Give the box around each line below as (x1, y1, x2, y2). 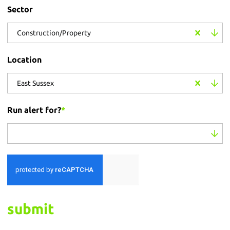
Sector (7, 4, 33, 14)
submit (7, 200, 54, 217)
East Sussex (16, 79, 54, 87)
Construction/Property (16, 28, 91, 37)
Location (7, 54, 42, 64)
